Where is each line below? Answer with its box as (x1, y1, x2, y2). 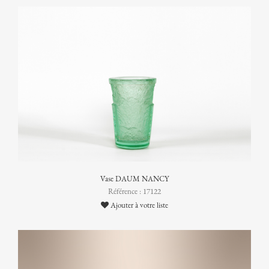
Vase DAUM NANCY (100, 174, 169, 184)
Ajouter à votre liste (109, 201, 168, 211)
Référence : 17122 (108, 187, 161, 197)
